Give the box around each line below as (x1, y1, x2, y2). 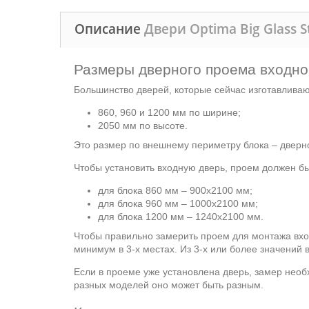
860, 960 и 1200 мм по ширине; (98, 107, 241, 118)
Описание (74, 20, 144, 38)
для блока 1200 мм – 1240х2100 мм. (98, 211, 263, 222)
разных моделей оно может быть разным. (74, 279, 263, 290)
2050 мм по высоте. (98, 120, 188, 131)
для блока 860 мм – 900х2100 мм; (98, 185, 252, 196)
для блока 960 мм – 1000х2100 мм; (98, 198, 258, 209)
